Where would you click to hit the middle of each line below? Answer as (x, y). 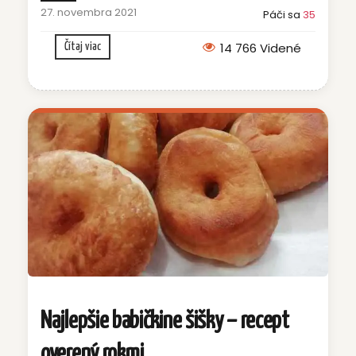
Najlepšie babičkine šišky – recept (165, 321)
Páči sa (283, 14)
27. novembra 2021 (89, 12)
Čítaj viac (83, 46)
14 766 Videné (261, 48)
